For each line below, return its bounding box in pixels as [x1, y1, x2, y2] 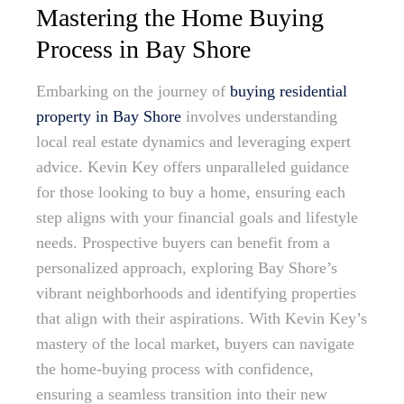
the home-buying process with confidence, [36, 360, 314, 379]
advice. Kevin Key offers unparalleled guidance [36, 158, 349, 177]
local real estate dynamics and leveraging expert [36, 133, 351, 151]
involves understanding [181, 107, 337, 126]
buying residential [230, 82, 347, 101]
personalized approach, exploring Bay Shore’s [36, 259, 337, 278]
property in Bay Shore [36, 107, 181, 126]
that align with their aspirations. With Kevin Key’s [36, 309, 367, 328]
